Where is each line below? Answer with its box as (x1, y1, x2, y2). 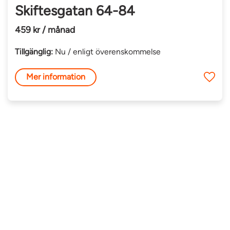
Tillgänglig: (15, 46, 53, 56)
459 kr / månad (15, 24, 75, 35)
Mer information (26, 72, 86, 82)
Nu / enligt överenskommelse (53, 46, 161, 56)
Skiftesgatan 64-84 (15, 3, 136, 20)
